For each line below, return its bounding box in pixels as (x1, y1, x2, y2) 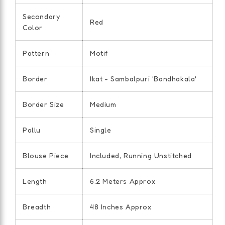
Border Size (23, 100, 64, 109)
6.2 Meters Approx (90, 177, 156, 186)
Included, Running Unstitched (90, 151, 192, 160)
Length (23, 177, 47, 186)
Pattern (23, 49, 50, 58)
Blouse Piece (23, 151, 69, 160)
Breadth (23, 202, 51, 211)
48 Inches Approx (90, 202, 152, 211)
